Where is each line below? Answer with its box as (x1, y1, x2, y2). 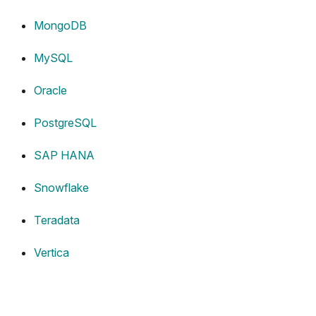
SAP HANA (34, 148, 95, 163)
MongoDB (34, 18, 87, 33)
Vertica (34, 245, 69, 260)
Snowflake (34, 181, 89, 195)
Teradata (34, 213, 80, 228)
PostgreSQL (34, 116, 97, 130)
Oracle (34, 83, 67, 98)
